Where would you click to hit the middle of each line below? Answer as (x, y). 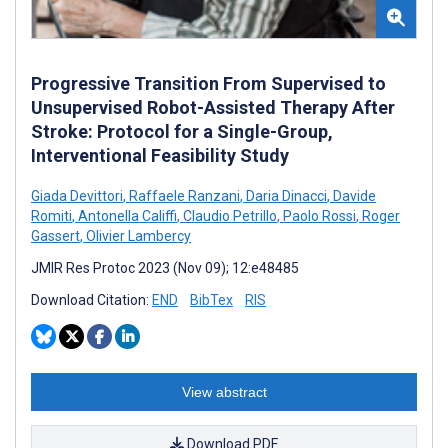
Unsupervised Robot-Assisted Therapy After (213, 107)
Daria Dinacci (285, 195)
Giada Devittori (77, 195)
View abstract (224, 391)
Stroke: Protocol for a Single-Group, (182, 131)
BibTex (211, 299)
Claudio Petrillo (228, 215)
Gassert (55, 235)
